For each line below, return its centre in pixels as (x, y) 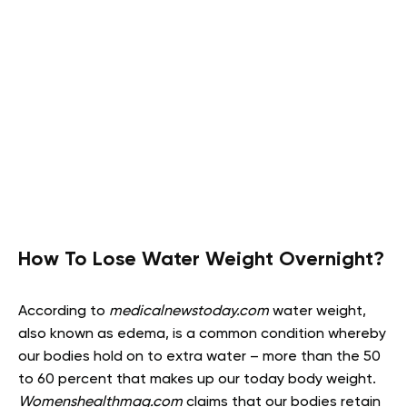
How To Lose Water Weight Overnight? (201, 260)
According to (64, 312)
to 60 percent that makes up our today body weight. (197, 380)
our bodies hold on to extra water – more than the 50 (199, 357)
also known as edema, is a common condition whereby (202, 335)
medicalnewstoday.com (189, 312)
